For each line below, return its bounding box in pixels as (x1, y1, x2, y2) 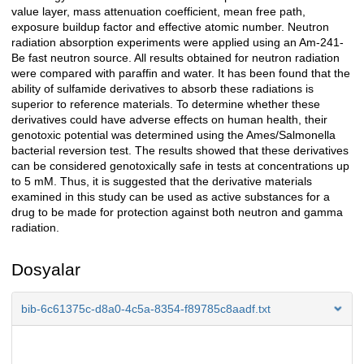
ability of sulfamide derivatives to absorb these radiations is (11, 82, 314, 96)
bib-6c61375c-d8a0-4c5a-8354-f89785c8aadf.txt (21, 302, 271, 316)
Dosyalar (11, 260, 80, 279)
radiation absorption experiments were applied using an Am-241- (11, 36, 344, 50)
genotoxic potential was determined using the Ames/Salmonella (11, 128, 336, 142)
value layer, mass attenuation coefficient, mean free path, (11, 5, 305, 19)
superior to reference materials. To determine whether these (11, 97, 320, 111)
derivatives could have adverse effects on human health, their (11, 113, 327, 127)
